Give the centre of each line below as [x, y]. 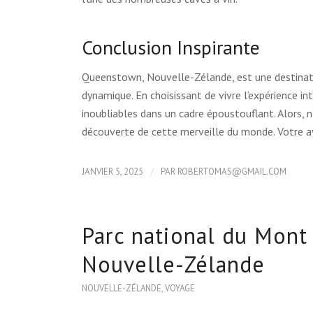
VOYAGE [180, 288]
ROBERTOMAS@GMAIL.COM [232, 171]
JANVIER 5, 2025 [113, 171]
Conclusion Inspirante [171, 48]
